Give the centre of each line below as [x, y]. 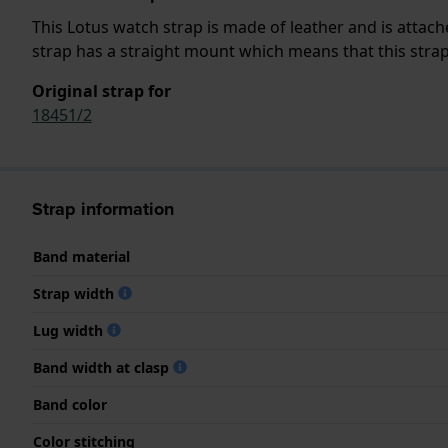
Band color [70, 404]
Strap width [75, 293]
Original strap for [101, 90]
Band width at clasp [103, 367]
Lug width [70, 330]
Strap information [103, 208]
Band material [81, 256]
